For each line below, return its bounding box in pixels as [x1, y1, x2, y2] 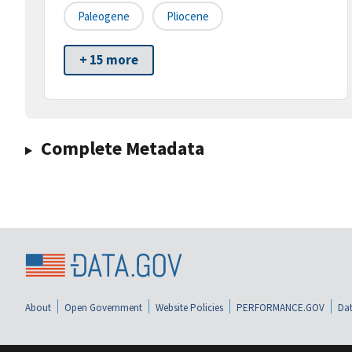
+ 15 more [79, 51, 138, 69]
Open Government [64, 300, 142, 314]
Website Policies [156, 300, 223, 314]
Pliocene [167, 9, 209, 24]
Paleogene [78, 9, 130, 24]
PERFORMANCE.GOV [236, 300, 324, 314]
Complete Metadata [40, 136, 204, 161]
